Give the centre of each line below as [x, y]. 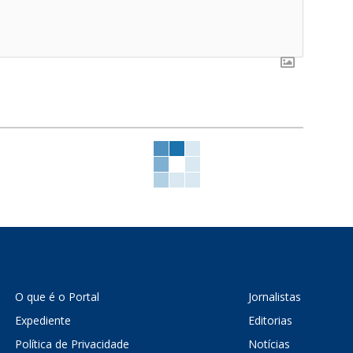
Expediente [43, 320]
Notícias [269, 344]
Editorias [271, 320]
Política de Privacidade [72, 344]
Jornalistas [275, 296]
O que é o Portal [58, 296]
